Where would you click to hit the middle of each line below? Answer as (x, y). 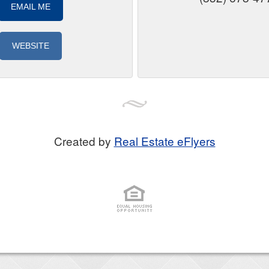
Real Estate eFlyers (165, 141)
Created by (84, 141)
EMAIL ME (30, 7)
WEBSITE (30, 46)
